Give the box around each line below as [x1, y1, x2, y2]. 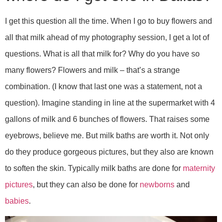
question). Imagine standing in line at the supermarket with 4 [5, 98, 215, 107]
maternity [183, 164, 215, 172]
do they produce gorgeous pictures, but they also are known [5, 147, 214, 156]
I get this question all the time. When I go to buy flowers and [5, 16, 212, 25]
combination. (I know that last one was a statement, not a [5, 82, 202, 91]
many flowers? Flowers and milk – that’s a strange [5, 65, 180, 74]
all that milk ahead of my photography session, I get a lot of [5, 33, 209, 42]
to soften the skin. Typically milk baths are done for [5, 164, 183, 172]
